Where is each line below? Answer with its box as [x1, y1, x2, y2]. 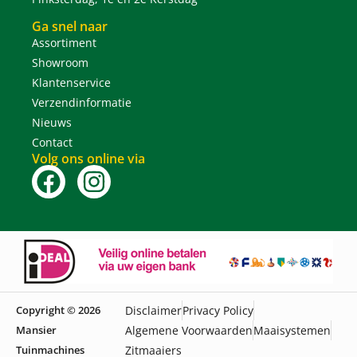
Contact [32, 135, 73, 151]
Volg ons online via [32, 150, 145, 168]
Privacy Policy [182, 303, 254, 319]
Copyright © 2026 [16, 303, 100, 318]
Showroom [32, 55, 88, 71]
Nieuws [32, 115, 72, 131]
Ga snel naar [32, 18, 108, 36]
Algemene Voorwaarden [125, 323, 253, 339]
